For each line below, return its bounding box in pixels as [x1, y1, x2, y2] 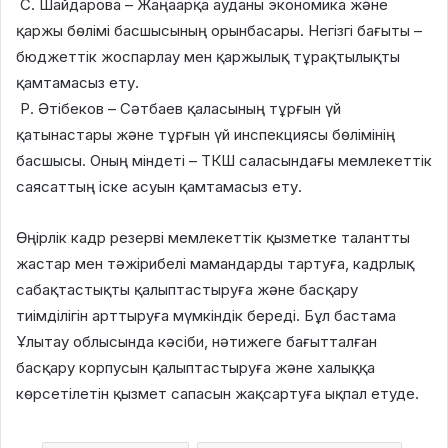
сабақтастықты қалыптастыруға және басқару [16, 279, 358, 299]
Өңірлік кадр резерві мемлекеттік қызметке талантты [16, 227, 410, 247]
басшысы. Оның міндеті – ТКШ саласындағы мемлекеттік [16, 150, 432, 170]
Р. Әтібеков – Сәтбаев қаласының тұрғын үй [16, 98, 341, 118]
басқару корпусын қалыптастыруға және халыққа [16, 357, 375, 377]
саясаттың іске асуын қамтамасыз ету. [16, 176, 302, 196]
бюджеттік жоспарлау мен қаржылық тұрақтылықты [16, 46, 400, 66]
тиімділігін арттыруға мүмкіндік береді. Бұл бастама [16, 305, 396, 325]
